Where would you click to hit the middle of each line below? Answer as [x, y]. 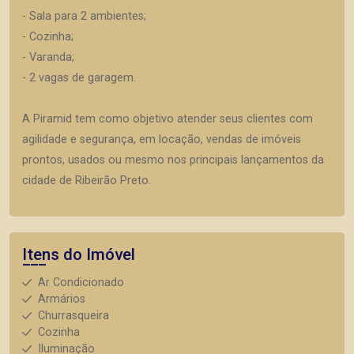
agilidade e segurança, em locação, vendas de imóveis [162, 139]
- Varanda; [48, 57]
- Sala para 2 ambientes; [84, 16]
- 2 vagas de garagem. [79, 78]
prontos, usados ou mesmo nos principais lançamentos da [173, 160]
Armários [62, 299]
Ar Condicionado [81, 282]
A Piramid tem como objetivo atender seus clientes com [168, 119]
